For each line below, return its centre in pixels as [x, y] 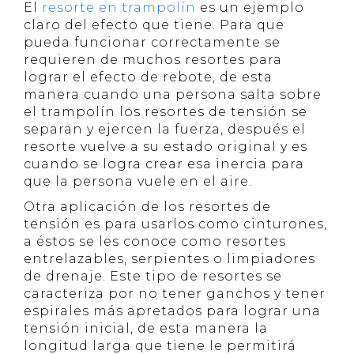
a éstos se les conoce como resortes [155, 241]
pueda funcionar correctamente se [152, 42]
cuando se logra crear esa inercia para [164, 164]
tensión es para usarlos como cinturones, [175, 224]
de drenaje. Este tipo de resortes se [153, 276]
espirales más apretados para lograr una [172, 311]
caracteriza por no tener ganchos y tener [175, 294]
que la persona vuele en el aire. [138, 181]
